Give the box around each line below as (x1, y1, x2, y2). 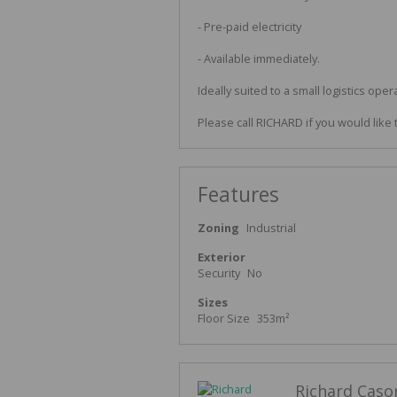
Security (198, 264, 240, 281)
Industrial (246, 219, 296, 236)
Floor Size (198, 309, 250, 326)
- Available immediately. (198, 50, 320, 66)
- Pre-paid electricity (198, 18, 301, 35)
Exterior (198, 248, 245, 265)
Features (198, 180, 279, 208)
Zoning (198, 219, 239, 236)
